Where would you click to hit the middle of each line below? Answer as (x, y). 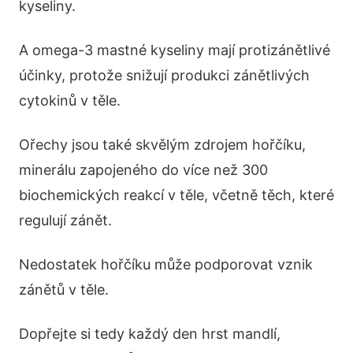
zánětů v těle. (64, 290)
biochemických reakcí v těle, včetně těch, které (176, 195)
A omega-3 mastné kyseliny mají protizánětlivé (175, 50)
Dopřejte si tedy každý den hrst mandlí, (150, 334)
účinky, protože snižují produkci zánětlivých (164, 76)
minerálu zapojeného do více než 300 (143, 170)
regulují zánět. (65, 221)
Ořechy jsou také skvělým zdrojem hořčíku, (162, 145)
